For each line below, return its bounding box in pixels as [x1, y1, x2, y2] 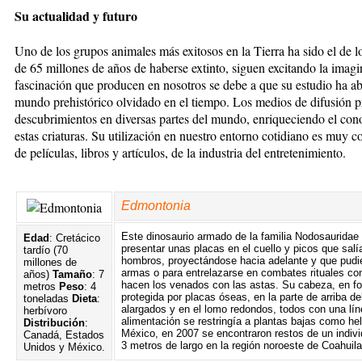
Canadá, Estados [23, 328, 104, 341]
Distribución [23, 316, 85, 329]
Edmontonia [121, 198, 191, 213]
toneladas [23, 292, 72, 305]
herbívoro [23, 304, 67, 317]
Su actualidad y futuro [15, 6, 137, 25]
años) [23, 267, 53, 280]
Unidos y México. [23, 340, 105, 353]
